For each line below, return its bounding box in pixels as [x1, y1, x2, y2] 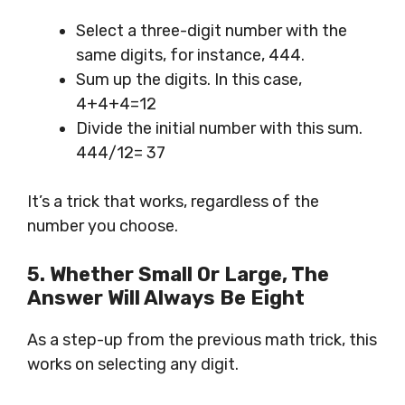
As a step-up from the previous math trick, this [27, 330, 377, 351]
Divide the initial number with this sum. [76, 118, 363, 139]
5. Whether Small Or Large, [27, 262, 291, 287]
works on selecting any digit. [27, 354, 239, 375]
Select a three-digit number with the [76, 21, 347, 42]
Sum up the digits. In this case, [76, 70, 302, 90]
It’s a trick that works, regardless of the [27, 192, 319, 212]
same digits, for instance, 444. [76, 45, 305, 66]
